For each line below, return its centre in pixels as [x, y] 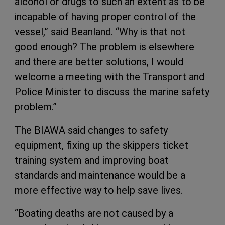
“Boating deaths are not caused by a [94, 213]
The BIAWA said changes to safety [91, 130]
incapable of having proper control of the [105, 16]
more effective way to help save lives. [99, 190]
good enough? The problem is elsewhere [104, 46]
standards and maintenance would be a [100, 175]
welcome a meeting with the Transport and [109, 77]
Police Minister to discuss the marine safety [112, 92]
